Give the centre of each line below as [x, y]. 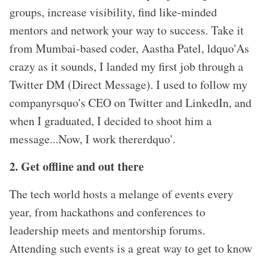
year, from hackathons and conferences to [107, 212]
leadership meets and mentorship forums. [107, 230]
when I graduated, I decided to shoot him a [111, 121]
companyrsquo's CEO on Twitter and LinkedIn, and [130, 103]
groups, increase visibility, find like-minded [113, 12]
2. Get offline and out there [77, 167]
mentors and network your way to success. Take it [127, 30]
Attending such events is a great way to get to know [131, 249]
